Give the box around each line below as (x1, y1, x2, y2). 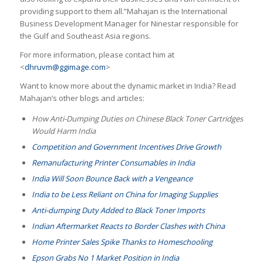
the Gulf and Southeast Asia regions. (19, 30, 151, 41)
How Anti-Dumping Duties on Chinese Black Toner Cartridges (31, 113, 243, 124)
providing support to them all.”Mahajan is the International (19, 5, 227, 16)
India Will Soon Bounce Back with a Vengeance (31, 173, 193, 184)
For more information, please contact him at (19, 49, 174, 60)
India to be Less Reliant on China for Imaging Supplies (31, 189, 218, 200)
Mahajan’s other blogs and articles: (19, 93, 144, 104)
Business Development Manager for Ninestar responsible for (19, 18, 238, 29)
